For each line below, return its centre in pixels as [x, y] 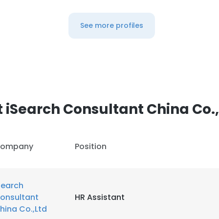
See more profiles [111, 25]
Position [91, 146]
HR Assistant [100, 197]
